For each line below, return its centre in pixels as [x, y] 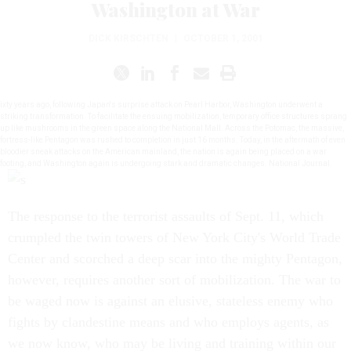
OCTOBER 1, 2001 [223, 38]
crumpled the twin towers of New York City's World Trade [174, 237]
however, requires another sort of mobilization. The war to [174, 280]
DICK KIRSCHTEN [128, 38]
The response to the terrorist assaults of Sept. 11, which [166, 216]
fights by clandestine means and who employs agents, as [168, 322]
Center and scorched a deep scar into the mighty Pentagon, [175, 259]
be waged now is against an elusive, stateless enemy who [170, 301]
